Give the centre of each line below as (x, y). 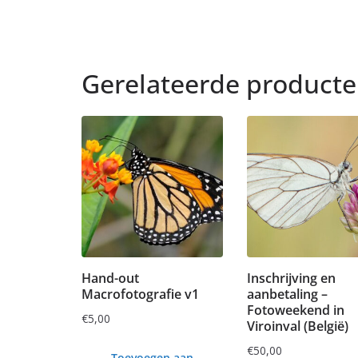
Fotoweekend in (296, 310)
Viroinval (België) (298, 326)
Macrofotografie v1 (140, 294)
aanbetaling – (287, 294)
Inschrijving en (291, 278)
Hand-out (110, 278)
